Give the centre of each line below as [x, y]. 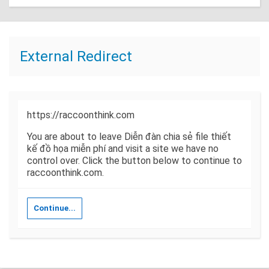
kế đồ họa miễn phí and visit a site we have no [123, 149]
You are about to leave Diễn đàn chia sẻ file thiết [129, 137]
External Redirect [76, 56]
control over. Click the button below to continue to [134, 161]
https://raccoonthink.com [81, 115]
